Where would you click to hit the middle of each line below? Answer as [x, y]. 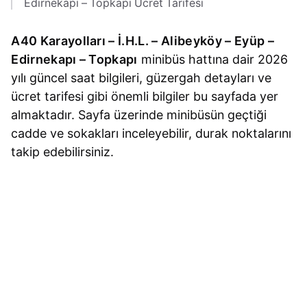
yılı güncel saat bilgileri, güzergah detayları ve [142, 78]
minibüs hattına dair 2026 [212, 60]
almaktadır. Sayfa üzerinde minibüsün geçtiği [139, 115]
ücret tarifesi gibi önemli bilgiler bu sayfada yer [145, 97]
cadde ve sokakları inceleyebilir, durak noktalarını [151, 134]
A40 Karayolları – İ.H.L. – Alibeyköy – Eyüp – [143, 41]
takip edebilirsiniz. [63, 152]
